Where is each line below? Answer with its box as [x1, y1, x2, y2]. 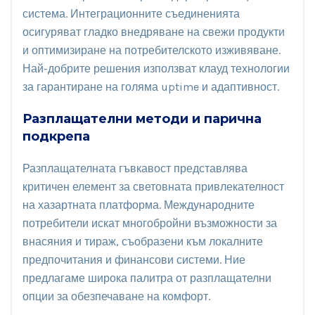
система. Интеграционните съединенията [22, 6, 240, 20]
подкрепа [22, 128, 90, 144]
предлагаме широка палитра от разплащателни [22, 271, 271, 285]
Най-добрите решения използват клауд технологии [22, 61, 290, 75]
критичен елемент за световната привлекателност [22, 179, 284, 193]
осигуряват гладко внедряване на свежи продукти [22, 25, 285, 39]
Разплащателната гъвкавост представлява [22, 161, 247, 175]
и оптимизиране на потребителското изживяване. [22, 43, 281, 57]
